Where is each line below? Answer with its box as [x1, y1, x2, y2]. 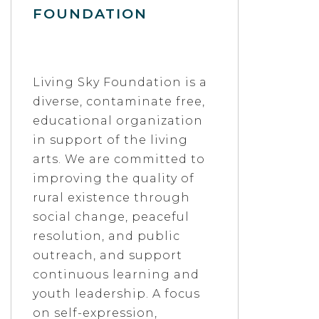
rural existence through [33, 190, 191, 204]
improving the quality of [33, 171, 195, 185]
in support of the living [33, 132, 189, 147]
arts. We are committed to [33, 152, 206, 166]
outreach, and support [33, 248, 183, 262]
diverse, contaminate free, [33, 94, 206, 108]
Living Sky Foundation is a [33, 75, 208, 89]
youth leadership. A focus [33, 286, 201, 300]
